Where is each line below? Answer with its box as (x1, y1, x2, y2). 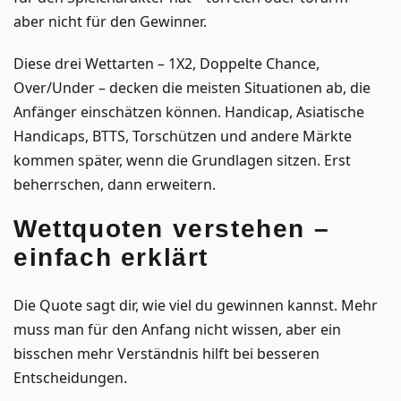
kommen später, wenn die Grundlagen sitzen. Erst (13, 149, 351, 170)
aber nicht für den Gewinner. (13, 11, 207, 31)
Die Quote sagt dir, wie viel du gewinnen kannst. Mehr (13, 294, 378, 315)
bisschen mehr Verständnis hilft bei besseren (13, 343, 320, 363)
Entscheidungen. (13, 367, 127, 388)
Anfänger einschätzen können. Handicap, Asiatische (13, 101, 364, 122)
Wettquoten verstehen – (13, 214, 330, 243)
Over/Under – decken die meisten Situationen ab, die (13, 77, 371, 98)
